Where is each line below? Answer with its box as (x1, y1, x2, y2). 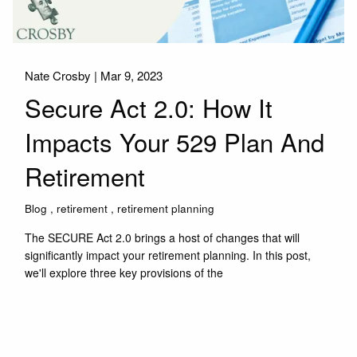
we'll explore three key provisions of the (25, 264, 224, 280)
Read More (36, 309, 87, 325)
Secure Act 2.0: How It (25, 89, 273, 126)
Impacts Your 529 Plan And (25, 124, 325, 160)
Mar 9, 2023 (100, 66, 163, 84)
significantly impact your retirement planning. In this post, (25, 246, 312, 263)
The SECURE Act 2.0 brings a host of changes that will (25, 229, 300, 245)
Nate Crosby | (25, 66, 101, 84)
